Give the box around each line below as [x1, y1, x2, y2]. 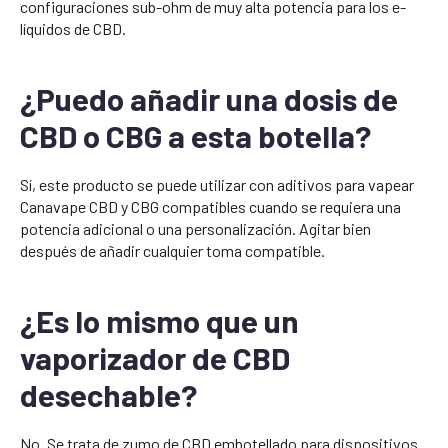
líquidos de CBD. [20, 19, 126, 39]
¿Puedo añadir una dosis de [20, 80, 398, 118]
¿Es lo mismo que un [20, 302, 299, 340]
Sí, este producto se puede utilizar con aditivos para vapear [20, 175, 414, 195]
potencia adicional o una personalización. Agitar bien [20, 219, 371, 239]
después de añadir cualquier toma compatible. [20, 241, 325, 261]
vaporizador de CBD [20, 339, 290, 377]
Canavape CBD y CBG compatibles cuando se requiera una [20, 197, 401, 217]
